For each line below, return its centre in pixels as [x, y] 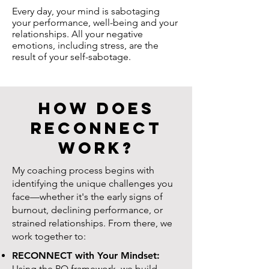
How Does [96, 108]
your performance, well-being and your [95, 23]
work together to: [49, 236]
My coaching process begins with [83, 170]
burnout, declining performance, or [87, 210]
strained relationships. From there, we [92, 223]
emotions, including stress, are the [85, 45]
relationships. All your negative [77, 34]
